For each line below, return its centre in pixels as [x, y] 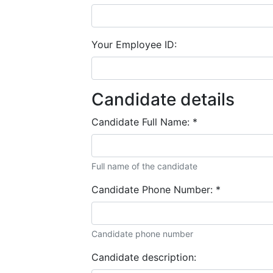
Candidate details [163, 99]
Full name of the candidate [144, 166]
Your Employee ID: [134, 44]
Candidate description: [144, 257]
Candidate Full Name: [142, 122]
